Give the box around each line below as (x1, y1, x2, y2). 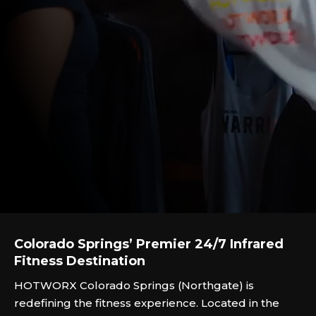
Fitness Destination (14, 253, 145, 269)
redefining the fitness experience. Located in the (14, 296, 279, 310)
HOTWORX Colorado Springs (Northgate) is (14, 279, 254, 292)
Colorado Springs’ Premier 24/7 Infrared (14, 236, 284, 252)
